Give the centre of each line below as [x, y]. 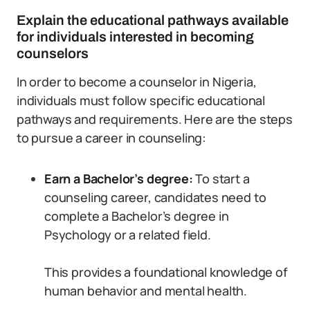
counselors [53, 53]
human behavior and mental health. [146, 291]
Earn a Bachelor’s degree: [119, 179]
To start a [221, 179]
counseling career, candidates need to [155, 197]
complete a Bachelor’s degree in [137, 216]
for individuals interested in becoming [135, 37]
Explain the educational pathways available [153, 20]
